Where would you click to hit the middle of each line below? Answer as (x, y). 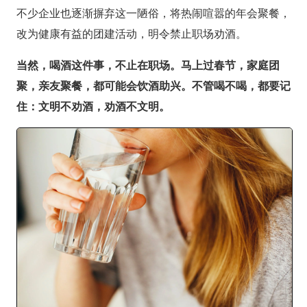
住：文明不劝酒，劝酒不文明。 (93, 106)
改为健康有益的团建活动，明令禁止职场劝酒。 (131, 33)
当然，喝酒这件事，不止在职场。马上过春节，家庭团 (148, 65)
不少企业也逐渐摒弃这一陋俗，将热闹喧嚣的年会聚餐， (153, 13)
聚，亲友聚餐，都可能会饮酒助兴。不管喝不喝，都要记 (153, 85)
